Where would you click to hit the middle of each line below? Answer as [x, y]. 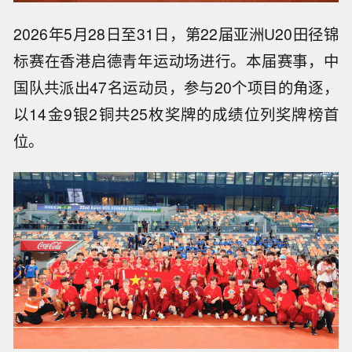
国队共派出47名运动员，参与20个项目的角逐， [176, 88]
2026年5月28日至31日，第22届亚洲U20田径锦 [176, 34]
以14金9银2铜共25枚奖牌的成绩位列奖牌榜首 [176, 114]
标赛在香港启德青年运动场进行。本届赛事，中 [176, 61]
